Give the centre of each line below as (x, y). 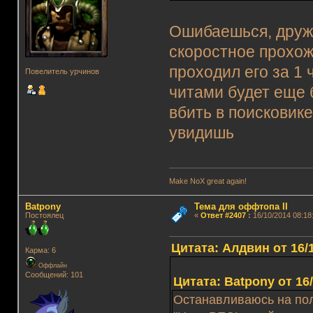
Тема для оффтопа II (241, 206)
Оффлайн (51, 265)
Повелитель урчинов (62, 71)
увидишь (202, 133)
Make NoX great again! (208, 181)
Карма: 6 (40, 250)
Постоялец (44, 215)
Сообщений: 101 (54, 274)
